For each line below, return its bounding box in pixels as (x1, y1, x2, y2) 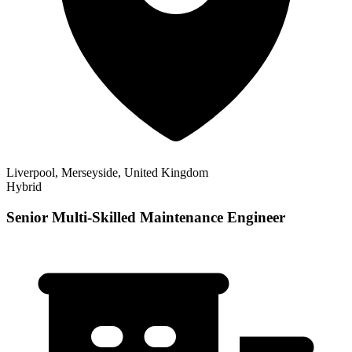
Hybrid (6, 180, 42, 194)
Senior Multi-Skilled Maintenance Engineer (6, 208, 285, 225)
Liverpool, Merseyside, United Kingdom (6, 166, 208, 180)
